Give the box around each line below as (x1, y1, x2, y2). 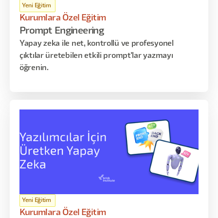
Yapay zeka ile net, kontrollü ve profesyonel (19, 40, 174, 47)
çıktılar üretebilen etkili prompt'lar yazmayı (19, 53, 173, 59)
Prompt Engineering (19, 27, 104, 36)
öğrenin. (19, 65, 49, 72)
